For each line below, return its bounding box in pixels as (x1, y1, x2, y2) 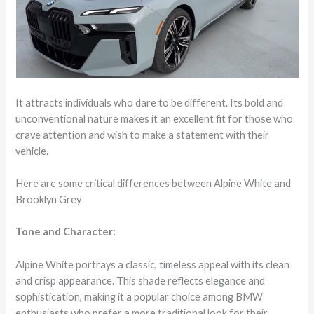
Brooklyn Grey (15, 193, 82, 205)
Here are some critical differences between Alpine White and (15, 177, 292, 189)
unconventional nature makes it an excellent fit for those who (15, 112, 294, 125)
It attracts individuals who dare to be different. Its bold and (15, 96, 284, 109)
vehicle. (15, 144, 49, 157)
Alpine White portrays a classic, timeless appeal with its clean (15, 258, 290, 271)
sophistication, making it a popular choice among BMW (15, 290, 264, 303)
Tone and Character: (15, 226, 116, 238)
